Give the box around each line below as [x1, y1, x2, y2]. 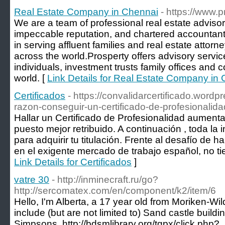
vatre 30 [14, 174, 49, 185]
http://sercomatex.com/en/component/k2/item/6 [14, 185, 216, 196]
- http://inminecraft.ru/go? [52, 174, 158, 185]
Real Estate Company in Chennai [14, 7, 158, 17]
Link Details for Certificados [14, 157, 132, 167]
